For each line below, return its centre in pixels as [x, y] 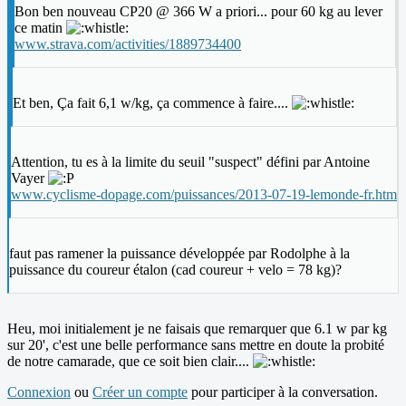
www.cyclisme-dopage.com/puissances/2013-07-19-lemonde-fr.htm [204, 195]
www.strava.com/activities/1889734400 [128, 44]
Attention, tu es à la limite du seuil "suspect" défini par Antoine [190, 162]
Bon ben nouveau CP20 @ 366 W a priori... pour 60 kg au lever [198, 12]
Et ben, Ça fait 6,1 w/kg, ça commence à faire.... [152, 103]
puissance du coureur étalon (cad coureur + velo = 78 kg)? [175, 270]
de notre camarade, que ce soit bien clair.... [130, 362]
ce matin [40, 28]
